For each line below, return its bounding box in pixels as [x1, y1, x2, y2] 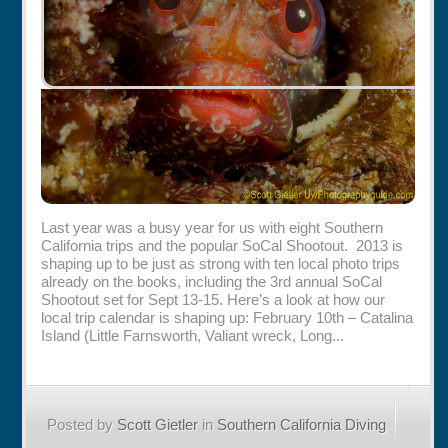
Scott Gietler [117, 415, 199, 433]
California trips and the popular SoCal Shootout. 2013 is [41, 236, 404, 254]
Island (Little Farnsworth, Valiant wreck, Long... [41, 326, 345, 344]
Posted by [47, 415, 118, 433]
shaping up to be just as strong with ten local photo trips [41, 254, 401, 272]
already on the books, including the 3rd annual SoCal [41, 272, 383, 290]
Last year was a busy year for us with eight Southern [41, 218, 384, 236]
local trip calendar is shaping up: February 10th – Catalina [41, 308, 414, 326]
